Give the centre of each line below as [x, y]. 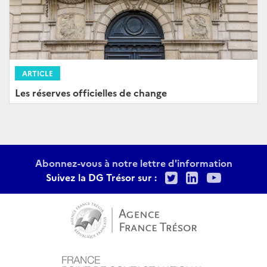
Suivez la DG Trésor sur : [101, 177]
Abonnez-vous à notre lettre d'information [133, 163]
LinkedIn [228, 176]
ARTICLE [38, 73]
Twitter [202, 176]
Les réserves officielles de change [91, 93]
